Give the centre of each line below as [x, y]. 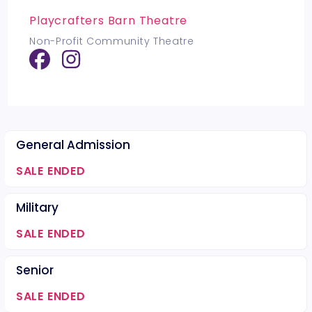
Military [37, 208]
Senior [34, 270]
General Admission [73, 145]
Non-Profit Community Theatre [112, 41]
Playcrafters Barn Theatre [109, 21]
